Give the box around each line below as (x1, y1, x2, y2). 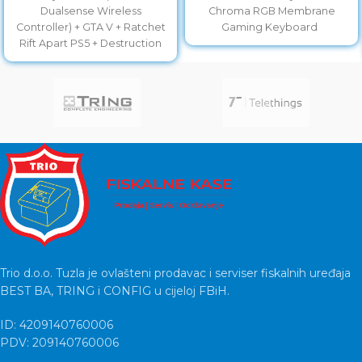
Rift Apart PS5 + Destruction (19, 37, 162, 50)
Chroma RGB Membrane (208, 5, 335, 18)
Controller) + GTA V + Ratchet (15, 21, 166, 34)
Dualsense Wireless (40, 5, 141, 18)
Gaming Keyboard (221, 21, 322, 34)
